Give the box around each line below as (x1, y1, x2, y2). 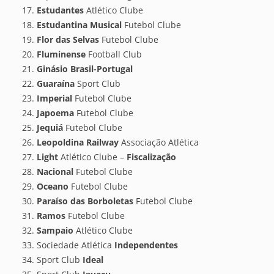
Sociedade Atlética (37, 239, 114, 251)
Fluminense (37, 48, 86, 60)
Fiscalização (127, 150, 176, 163)
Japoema (37, 106, 74, 119)
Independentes (114, 239, 178, 251)
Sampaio (37, 224, 73, 236)
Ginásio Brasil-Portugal (37, 62, 133, 75)
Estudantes (37, 4, 84, 16)
